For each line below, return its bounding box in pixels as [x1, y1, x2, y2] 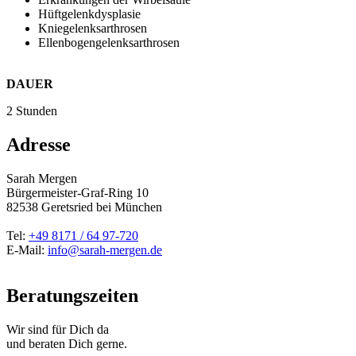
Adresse [6, 133, 71, 155]
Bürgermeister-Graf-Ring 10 [6, 185, 149, 199]
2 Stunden [6, 103, 57, 118]
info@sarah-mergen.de [48, 242, 162, 257]
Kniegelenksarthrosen [38, 21, 147, 35]
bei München [96, 199, 162, 214]
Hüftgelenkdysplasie [38, 6, 141, 21]
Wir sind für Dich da [6, 323, 109, 337]
